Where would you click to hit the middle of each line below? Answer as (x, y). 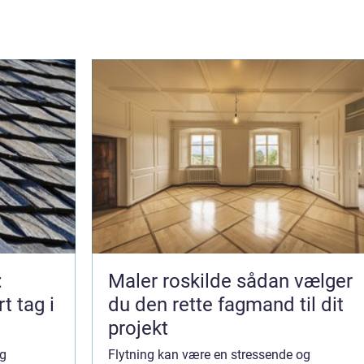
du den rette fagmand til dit (226, 304)
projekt (138, 328)
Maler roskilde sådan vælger (172, 281)
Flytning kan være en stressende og (209, 354)
